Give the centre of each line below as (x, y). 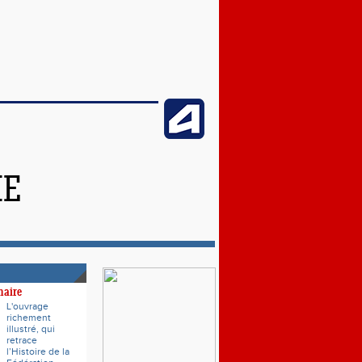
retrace (22, 340)
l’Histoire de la (38, 351)
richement (29, 318)
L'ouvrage (27, 306)
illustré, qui (31, 329)
